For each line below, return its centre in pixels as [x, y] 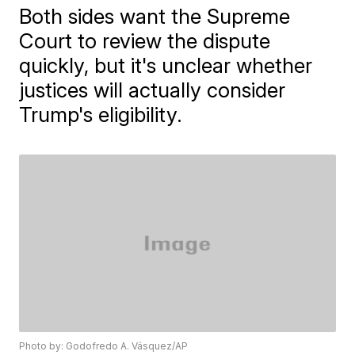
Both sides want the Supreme [155, 16]
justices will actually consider [153, 90]
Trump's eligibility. [101, 115]
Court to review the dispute [145, 41]
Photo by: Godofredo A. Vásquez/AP [104, 346]
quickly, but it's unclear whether [166, 65]
